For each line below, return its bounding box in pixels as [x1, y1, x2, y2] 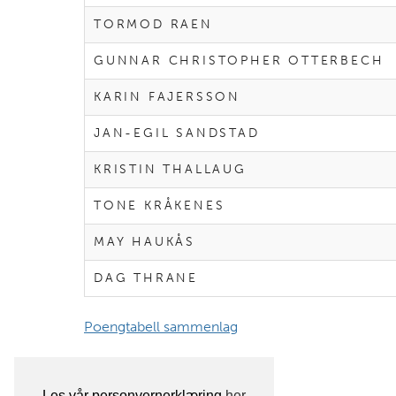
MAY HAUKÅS [94, 234, 195, 250]
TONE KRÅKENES [94, 198, 225, 214]
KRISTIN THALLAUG [94, 162, 247, 178]
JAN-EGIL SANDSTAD [94, 126, 260, 141]
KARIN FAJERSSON [94, 89, 240, 105]
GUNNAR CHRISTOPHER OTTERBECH [94, 53, 385, 69]
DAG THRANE [94, 270, 198, 286]
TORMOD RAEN [94, 17, 213, 33]
